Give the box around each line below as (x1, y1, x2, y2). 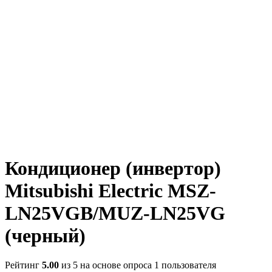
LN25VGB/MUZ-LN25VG (5, 202, 225, 224)
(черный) (5, 224, 86, 246)
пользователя (159, 260, 216, 271)
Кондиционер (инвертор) (5, 157, 221, 179)
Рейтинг (5, 260, 42, 271)
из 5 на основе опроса (59, 260, 154, 271)
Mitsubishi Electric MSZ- (5, 179, 216, 202)
